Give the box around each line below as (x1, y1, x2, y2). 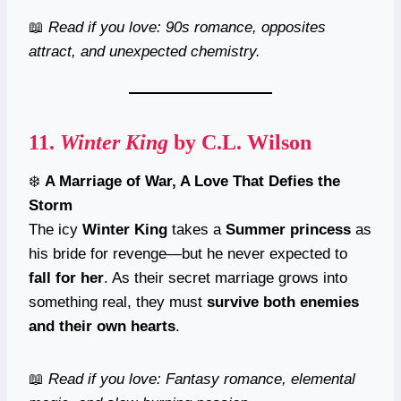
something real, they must (29, 293, 207, 311)
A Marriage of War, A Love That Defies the (45, 172, 340, 190)
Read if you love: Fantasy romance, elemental (48, 370, 355, 388)
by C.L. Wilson (168, 130, 311, 154)
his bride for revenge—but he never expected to (29, 244, 347, 262)
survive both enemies (207, 293, 359, 311)
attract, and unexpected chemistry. (29, 42, 260, 60)
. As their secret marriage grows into (104, 269, 347, 286)
